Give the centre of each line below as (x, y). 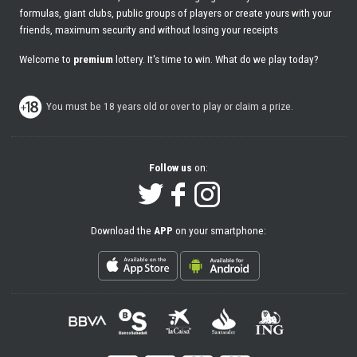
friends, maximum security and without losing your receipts (148, 29)
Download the (122, 231)
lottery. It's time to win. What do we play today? (216, 59)
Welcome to (46, 59)
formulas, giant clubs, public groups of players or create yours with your (175, 12)
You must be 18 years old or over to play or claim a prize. (169, 106)
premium (93, 59)
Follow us (171, 168)
